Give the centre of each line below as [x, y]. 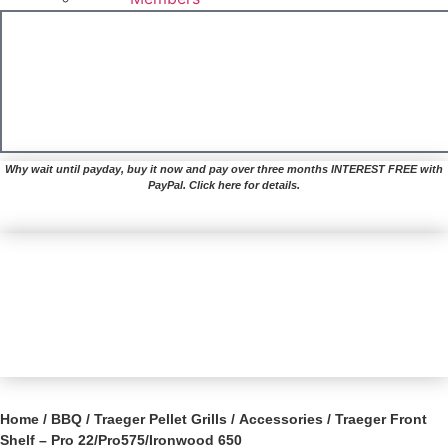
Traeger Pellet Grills [160, 418]
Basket [270, 113]
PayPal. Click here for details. [224, 184]
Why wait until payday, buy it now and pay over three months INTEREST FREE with [224, 168]
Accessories [281, 418]
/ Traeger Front [375, 418]
